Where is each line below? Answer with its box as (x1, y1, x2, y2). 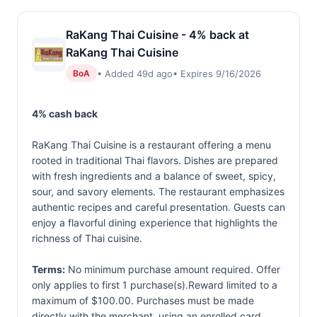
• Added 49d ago (97, 67, 173, 79)
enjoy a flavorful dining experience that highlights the (32, 217, 277, 229)
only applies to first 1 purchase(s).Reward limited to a (32, 279, 277, 291)
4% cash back (32, 108, 98, 120)
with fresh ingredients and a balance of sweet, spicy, (32, 170, 276, 182)
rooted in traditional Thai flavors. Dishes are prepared (32, 154, 278, 166)
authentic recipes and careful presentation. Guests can (32, 201, 285, 213)
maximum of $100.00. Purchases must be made (32, 294, 254, 306)
